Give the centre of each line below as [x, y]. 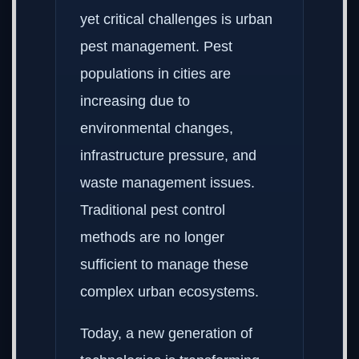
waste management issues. [167, 183]
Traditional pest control [153, 210]
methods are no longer [152, 237]
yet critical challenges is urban [176, 19]
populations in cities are [155, 74]
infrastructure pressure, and [168, 155]
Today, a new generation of [166, 333]
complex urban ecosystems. [169, 292]
